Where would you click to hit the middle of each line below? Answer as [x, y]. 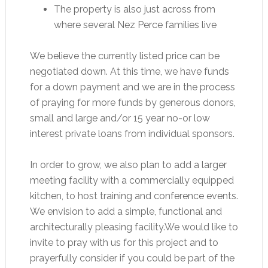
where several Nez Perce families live [135, 25]
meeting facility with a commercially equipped [132, 181]
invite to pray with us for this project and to [124, 243]
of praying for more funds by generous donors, [133, 103]
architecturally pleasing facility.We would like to [134, 227]
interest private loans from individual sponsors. [132, 134]
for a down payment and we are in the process [132, 87]
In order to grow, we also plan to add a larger [128, 165]
